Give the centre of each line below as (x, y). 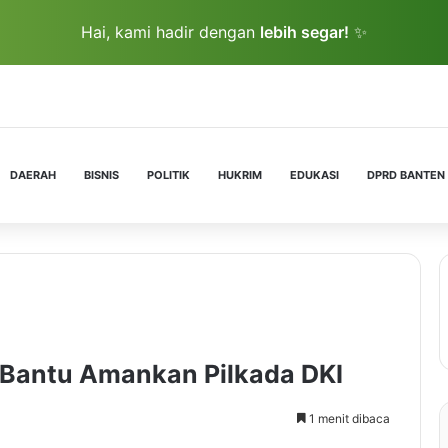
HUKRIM (240, 175)
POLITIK (168, 175)
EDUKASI (314, 175)
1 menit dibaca (348, 418)
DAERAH (33, 175)
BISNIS (101, 175)
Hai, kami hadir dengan (170, 32)
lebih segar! (304, 32)
